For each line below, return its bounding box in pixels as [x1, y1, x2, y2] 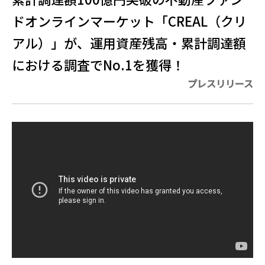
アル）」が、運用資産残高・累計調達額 [12, 33, 246, 52]
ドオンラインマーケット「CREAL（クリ [12, 11, 247, 30]
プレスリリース [188, 76, 253, 91]
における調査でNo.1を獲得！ [12, 55, 185, 74]
